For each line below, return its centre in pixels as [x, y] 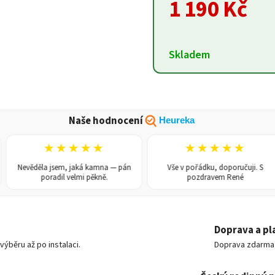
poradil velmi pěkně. [56, 177]
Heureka [177, 120]
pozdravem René [197, 177]
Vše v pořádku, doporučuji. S [197, 168]
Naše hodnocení [106, 121]
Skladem [189, 55]
